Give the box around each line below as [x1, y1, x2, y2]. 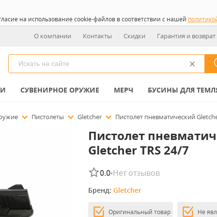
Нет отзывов [112, 168, 160, 178]
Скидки [124, 31, 145, 40]
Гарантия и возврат [157, 31, 216, 40]
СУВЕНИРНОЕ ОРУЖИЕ [20, 85, 99, 94]
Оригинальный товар [108, 207, 170, 216]
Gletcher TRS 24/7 [88, 142, 189, 158]
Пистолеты [31, 112, 65, 121]
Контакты [83, 31, 112, 40]
